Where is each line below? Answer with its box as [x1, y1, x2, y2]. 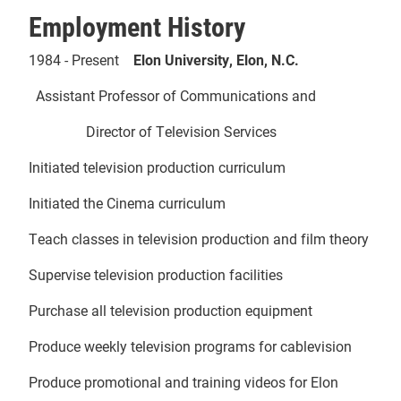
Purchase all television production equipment [29, 300, 312, 320]
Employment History [29, 7, 245, 44]
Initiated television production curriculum [29, 157, 286, 176]
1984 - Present [29, 49, 133, 69]
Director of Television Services [29, 121, 277, 141]
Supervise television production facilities [29, 264, 283, 284]
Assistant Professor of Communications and [29, 85, 316, 105]
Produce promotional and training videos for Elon [29, 371, 338, 391]
